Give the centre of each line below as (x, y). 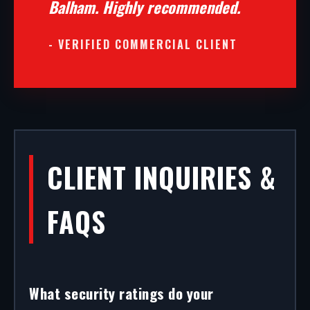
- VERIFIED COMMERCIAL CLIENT (143, 44)
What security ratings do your (121, 293)
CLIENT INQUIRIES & (162, 177)
